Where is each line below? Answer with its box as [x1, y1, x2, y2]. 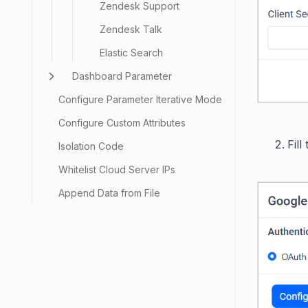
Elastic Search [100, 47, 163, 58]
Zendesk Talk [100, 23, 162, 35]
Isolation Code [58, 140, 124, 152]
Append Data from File [58, 187, 160, 199]
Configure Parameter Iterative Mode [58, 93, 222, 105]
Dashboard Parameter [72, 70, 172, 82]
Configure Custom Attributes [58, 117, 186, 129]
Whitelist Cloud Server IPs [58, 164, 175, 175]
